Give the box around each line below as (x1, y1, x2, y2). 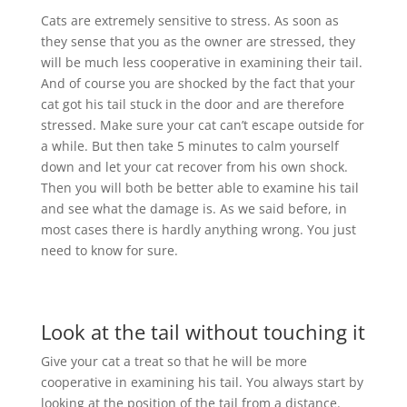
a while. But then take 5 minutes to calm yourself (40, 136, 339, 154)
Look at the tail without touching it (40, 317, 365, 345)
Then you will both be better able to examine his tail (40, 178, 359, 196)
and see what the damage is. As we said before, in (40, 199, 347, 217)
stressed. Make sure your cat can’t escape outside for (40, 115, 364, 134)
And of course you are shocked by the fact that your (40, 74, 355, 92)
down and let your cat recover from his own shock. (40, 157, 348, 175)
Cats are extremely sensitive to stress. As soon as (40, 11, 339, 29)
